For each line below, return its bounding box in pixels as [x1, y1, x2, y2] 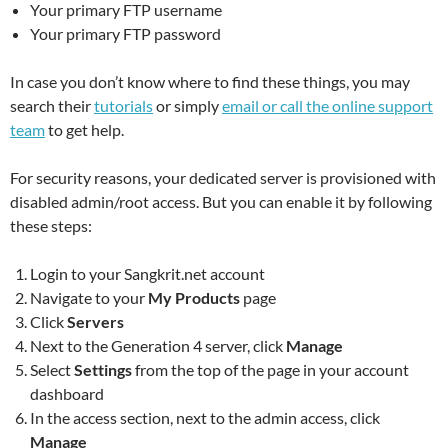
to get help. [45, 119, 124, 139]
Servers [67, 311, 124, 331]
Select [30, 359, 71, 379]
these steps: [10, 215, 92, 235]
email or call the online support [222, 95, 433, 115]
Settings [71, 359, 135, 379]
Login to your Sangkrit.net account [30, 263, 265, 283]
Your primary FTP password [30, 23, 221, 43]
